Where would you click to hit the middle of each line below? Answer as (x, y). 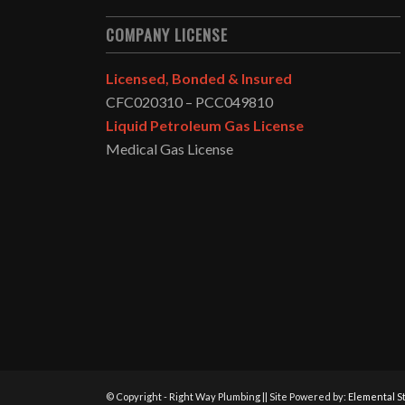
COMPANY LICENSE (167, 34)
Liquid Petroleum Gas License (205, 125)
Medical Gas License (170, 148)
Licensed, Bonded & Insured (199, 78)
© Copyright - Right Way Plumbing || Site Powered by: (227, 397)
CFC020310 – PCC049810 (190, 101)
